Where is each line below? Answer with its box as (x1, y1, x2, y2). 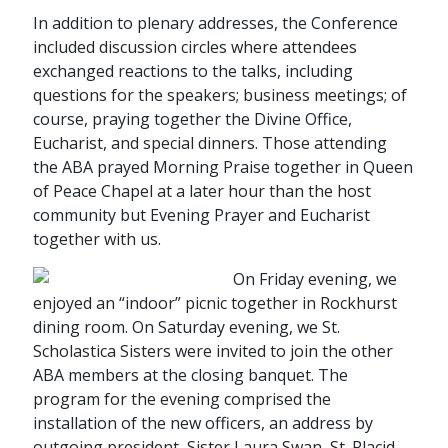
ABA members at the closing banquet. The (32, 364, 348, 386)
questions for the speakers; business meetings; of (32, 84, 407, 106)
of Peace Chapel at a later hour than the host (32, 180, 371, 202)
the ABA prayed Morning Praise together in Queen (32, 156, 413, 178)
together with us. (32, 228, 165, 250)
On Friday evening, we (232, 268, 397, 290)
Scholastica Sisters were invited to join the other (32, 340, 393, 362)
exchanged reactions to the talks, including (32, 60, 353, 82)
